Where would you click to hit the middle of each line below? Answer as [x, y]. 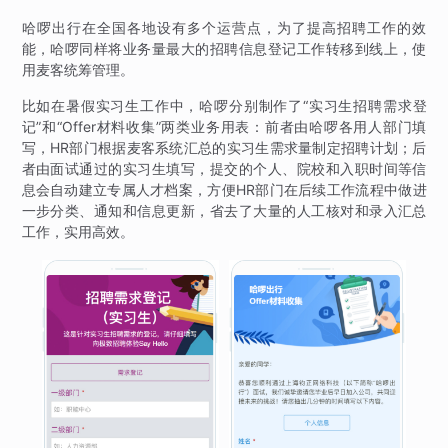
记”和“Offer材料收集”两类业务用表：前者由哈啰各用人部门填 [224, 127]
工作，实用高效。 [77, 232]
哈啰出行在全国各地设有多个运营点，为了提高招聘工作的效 [224, 28]
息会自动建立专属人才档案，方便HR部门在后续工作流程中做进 [224, 190]
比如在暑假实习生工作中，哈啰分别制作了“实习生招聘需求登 [224, 106]
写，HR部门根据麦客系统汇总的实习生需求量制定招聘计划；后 [224, 148]
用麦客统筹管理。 [77, 70]
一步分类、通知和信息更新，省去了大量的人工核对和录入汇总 [224, 211]
